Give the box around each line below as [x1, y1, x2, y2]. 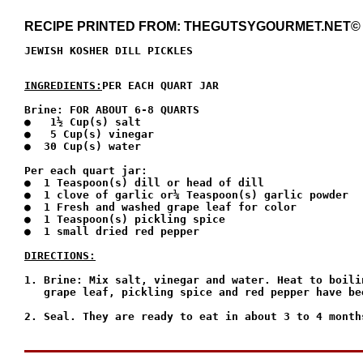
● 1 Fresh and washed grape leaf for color [24, 200, 297, 213]
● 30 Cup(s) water [24, 139, 141, 152]
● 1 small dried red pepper [24, 224, 199, 237]
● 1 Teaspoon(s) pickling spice [24, 212, 225, 225]
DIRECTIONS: [24, 249, 96, 262]
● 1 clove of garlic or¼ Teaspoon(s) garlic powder [24, 188, 348, 201]
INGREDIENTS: [24, 79, 102, 92]
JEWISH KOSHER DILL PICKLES [24, 44, 193, 57]
